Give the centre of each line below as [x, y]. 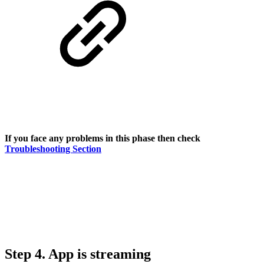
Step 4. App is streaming [78, 254]
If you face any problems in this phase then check [103, 138]
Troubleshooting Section [53, 148]
